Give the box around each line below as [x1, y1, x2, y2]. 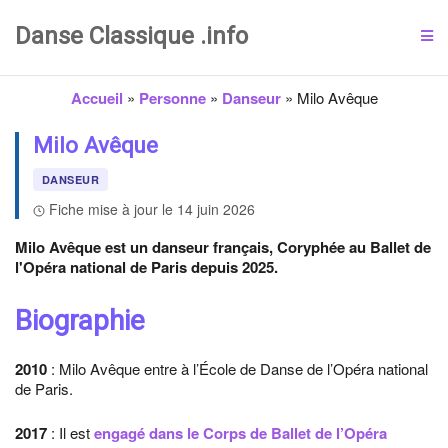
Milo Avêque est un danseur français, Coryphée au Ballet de [15, 236, 431, 258]
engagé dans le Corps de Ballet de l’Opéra [94, 422, 387, 444]
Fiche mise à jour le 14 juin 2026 [49, 199, 255, 219]
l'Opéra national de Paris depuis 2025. [15, 256, 278, 278]
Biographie [15, 304, 145, 337]
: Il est [47, 422, 94, 443]
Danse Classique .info [15, 22, 248, 50]
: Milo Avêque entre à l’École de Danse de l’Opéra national [47, 358, 428, 379]
